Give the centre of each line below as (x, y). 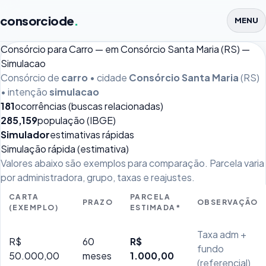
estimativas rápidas (92, 134)
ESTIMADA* (155, 208)
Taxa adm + (222, 234)
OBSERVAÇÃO (228, 202)
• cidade (108, 77)
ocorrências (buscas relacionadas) (89, 106)
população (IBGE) (77, 120)
